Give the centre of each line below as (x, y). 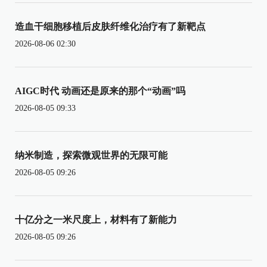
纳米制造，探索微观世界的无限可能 (91, 155)
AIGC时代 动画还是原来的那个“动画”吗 (100, 91)
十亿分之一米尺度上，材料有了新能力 (96, 219)
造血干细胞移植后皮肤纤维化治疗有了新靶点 (110, 26)
